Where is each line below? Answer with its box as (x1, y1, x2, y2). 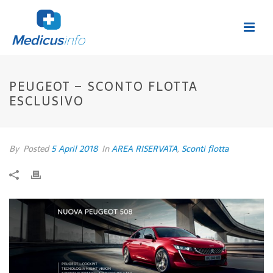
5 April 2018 (51, 142, 97, 155)
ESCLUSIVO (9, 91, 84, 111)
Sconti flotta (182, 142, 229, 155)
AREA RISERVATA (112, 142, 177, 155)
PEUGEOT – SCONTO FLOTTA (9, 77, 198, 96)
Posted (21, 142, 51, 155)
